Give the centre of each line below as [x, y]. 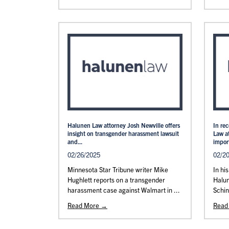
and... [75, 141]
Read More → [87, 205]
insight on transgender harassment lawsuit [123, 133]
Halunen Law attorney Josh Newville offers [124, 125]
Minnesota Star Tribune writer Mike [118, 169]
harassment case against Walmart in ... [124, 190]
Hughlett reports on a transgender [116, 180]
